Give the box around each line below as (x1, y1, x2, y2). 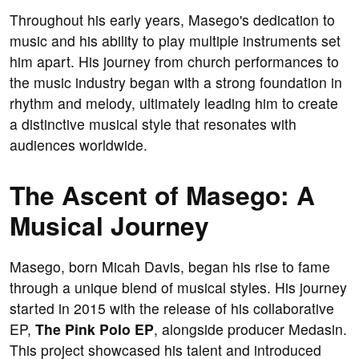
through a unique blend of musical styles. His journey (10, 277, 347, 298)
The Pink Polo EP (35, 319, 154, 340)
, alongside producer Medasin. (154, 319, 347, 340)
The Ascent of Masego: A (10, 176, 315, 214)
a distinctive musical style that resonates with (10, 114, 296, 135)
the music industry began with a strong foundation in (10, 72, 342, 93)
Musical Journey (10, 207, 209, 244)
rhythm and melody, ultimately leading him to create (10, 93, 338, 114)
